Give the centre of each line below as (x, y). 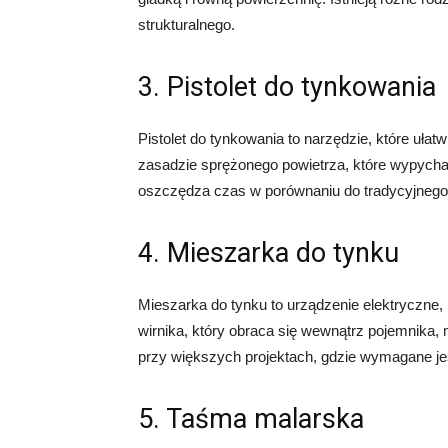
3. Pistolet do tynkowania (287, 87)
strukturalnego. (186, 24)
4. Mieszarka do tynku (268, 253)
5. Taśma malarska (251, 419)
